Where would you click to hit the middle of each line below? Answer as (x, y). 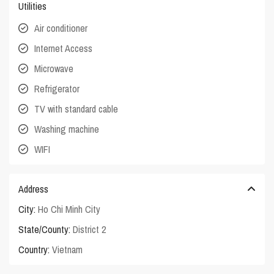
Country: (34, 249)
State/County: (45, 229)
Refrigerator (57, 88)
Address (34, 189)
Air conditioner (61, 28)
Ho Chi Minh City (69, 209)
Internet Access (64, 48)
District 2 (90, 229)
